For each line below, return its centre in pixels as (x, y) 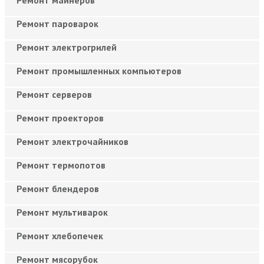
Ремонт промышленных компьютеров (99, 71)
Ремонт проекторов (60, 118)
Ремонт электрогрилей (67, 47)
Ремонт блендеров (58, 189)
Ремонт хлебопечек (60, 236)
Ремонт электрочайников (72, 142)
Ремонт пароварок (57, 24)
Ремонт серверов (54, 95)
